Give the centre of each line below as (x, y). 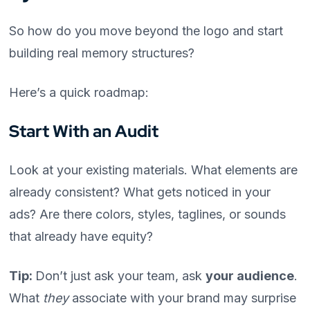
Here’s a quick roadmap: (79, 93)
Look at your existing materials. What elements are (154, 170)
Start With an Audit (84, 131)
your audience (250, 276)
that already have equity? (81, 237)
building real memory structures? (102, 53)
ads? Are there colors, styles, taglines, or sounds (148, 215)
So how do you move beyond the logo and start (146, 31)
